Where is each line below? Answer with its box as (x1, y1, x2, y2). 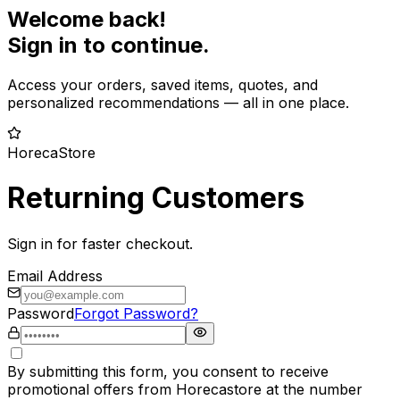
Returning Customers (7, 180, 304, 216)
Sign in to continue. (7, 31, 210, 58)
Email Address (7, 266, 103, 285)
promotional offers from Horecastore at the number (7, 379, 362, 398)
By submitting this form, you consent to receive (7, 362, 329, 380)
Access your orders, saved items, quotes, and (7, 75, 318, 94)
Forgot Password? (74, 304, 198, 322)
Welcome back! (7, 5, 166, 32)
